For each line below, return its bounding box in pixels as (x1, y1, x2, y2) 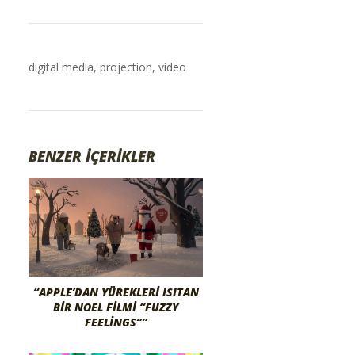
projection (100, 59, 152, 74)
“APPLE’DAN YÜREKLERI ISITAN (32, 284, 199, 300)
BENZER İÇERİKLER (29, 147, 155, 166)
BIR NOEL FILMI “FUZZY (53, 299, 178, 315)
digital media (29, 59, 94, 74)
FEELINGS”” (84, 314, 147, 330)
